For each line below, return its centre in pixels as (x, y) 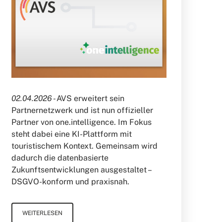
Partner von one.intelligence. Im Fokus (81, 122)
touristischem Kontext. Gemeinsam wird (84, 146)
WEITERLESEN (42, 213)
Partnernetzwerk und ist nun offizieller (82, 111)
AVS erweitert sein (90, 99)
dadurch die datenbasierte (60, 158)
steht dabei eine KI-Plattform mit (71, 134)
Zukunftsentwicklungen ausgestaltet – (81, 170)
